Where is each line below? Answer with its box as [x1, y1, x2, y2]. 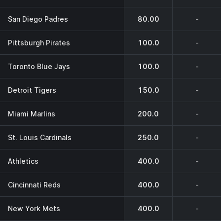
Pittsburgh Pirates [8, 38, 70, 47]
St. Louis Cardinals [8, 133, 72, 142]
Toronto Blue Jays [8, 62, 70, 71]
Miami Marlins [8, 109, 55, 118]
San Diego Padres [8, 14, 68, 23]
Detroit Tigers [8, 85, 56, 94]
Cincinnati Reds [8, 180, 61, 189]
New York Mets [8, 204, 60, 213]
